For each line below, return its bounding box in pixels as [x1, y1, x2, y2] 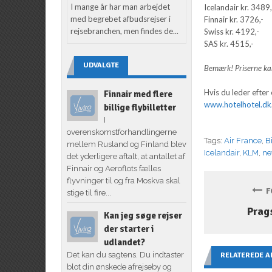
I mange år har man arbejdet [70, 1, 171, 12]
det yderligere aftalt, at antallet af [66, 151, 185, 161]
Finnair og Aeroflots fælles [66, 163, 161, 173]
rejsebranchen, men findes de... [70, 25, 179, 36]
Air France [224, 135, 262, 145]
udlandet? [103, 236, 145, 248]
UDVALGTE [83, 60, 119, 70]
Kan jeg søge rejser [103, 209, 182, 221]
